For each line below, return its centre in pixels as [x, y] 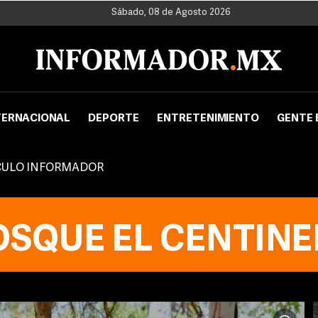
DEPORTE [114, 119]
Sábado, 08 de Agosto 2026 [171, 12]
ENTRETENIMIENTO [208, 119]
